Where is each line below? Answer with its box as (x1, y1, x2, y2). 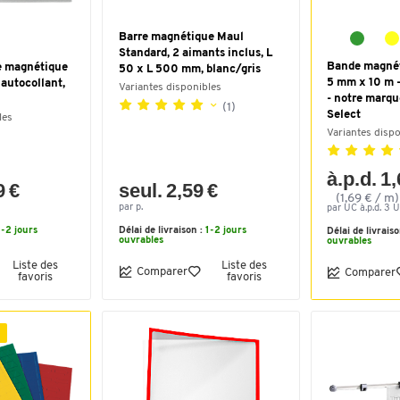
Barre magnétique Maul (119, 31, 244, 43)
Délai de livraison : (119, 226, 205, 236)
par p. (119, 203, 143, 212)
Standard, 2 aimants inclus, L (119, 47, 272, 59)
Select (327, 109, 361, 121)
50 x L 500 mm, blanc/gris (119, 63, 261, 75)
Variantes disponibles (119, 82, 221, 93)
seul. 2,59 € (119, 179, 219, 202)
